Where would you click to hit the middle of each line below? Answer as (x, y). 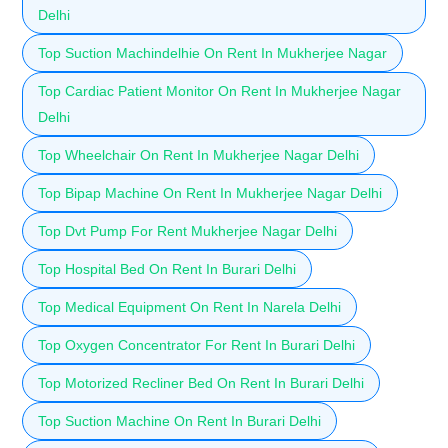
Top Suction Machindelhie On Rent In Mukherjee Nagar (212, 52)
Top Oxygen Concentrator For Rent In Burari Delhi (196, 344)
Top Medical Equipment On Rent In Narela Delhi (189, 306)
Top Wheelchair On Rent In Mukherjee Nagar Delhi (198, 154)
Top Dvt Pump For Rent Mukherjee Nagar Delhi (187, 230)
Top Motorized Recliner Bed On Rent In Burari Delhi (201, 382)
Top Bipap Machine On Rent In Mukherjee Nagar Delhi (210, 192)
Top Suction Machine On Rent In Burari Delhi (179, 420)
